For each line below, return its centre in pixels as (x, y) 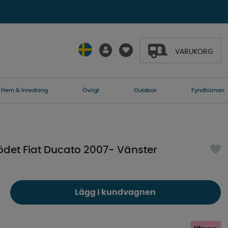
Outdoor (145, 91)
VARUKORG (194, 52)
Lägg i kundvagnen (116, 193)
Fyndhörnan (208, 91)
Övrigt (91, 91)
